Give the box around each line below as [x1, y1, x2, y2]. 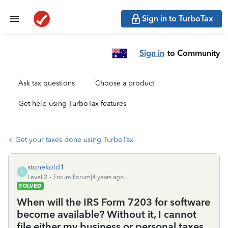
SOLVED [19, 182, 42, 189]
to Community [167, 48, 220, 58]
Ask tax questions [18, 79, 75, 88]
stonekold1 [27, 163, 64, 172]
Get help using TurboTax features [18, 99, 126, 108]
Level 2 [27, 174, 47, 181]
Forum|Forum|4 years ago [53, 174, 124, 181]
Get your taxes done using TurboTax [15, 135, 133, 144]
